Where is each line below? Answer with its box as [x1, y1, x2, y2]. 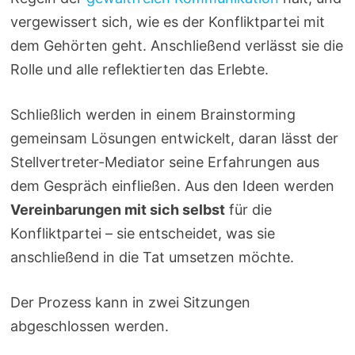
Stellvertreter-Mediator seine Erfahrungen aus [10, 153, 320, 170]
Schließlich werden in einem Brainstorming [10, 105, 296, 123]
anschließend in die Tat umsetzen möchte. [10, 248, 295, 265]
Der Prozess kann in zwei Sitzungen [10, 293, 251, 311]
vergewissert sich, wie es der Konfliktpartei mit [10, 13, 326, 30]
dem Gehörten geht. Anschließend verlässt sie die [10, 36, 344, 54]
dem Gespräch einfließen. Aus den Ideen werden [10, 177, 335, 194]
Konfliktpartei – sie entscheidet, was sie [10, 224, 276, 242]
